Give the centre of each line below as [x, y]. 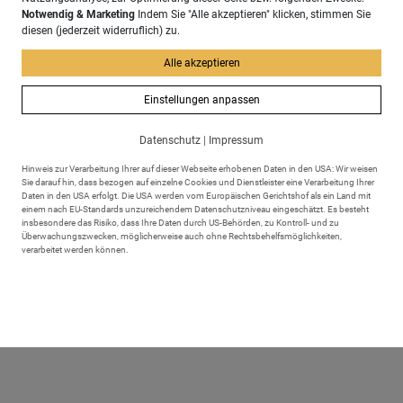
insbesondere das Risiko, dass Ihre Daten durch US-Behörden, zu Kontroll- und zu [180, 223]
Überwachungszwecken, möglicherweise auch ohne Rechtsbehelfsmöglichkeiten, [182, 236]
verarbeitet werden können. [75, 250]
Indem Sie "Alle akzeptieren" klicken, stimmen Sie [253, 14]
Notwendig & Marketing [78, 14]
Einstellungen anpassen [201, 100]
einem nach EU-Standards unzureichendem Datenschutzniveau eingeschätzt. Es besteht [195, 209]
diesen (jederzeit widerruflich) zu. [101, 31]
